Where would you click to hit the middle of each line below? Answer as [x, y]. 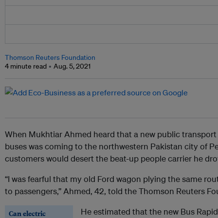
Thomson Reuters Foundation [50, 58]
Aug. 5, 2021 [72, 66]
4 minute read [26, 66]
